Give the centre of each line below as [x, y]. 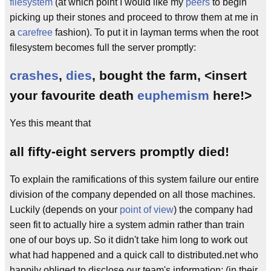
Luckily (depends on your [65, 209]
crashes [34, 76]
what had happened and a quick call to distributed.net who [134, 255]
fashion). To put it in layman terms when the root [155, 32]
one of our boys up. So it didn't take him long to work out [129, 240]
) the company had [213, 209]
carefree [35, 32]
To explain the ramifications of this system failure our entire [134, 179]
